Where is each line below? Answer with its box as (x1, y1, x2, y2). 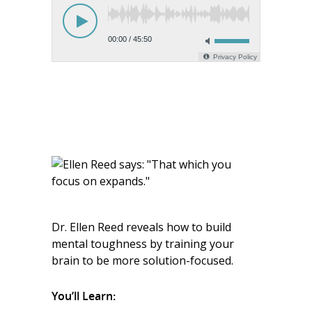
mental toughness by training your (52, 236, 234, 251)
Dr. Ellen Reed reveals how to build (52, 219, 231, 235)
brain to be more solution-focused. (52, 253, 233, 268)
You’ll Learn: (52, 288, 116, 304)
